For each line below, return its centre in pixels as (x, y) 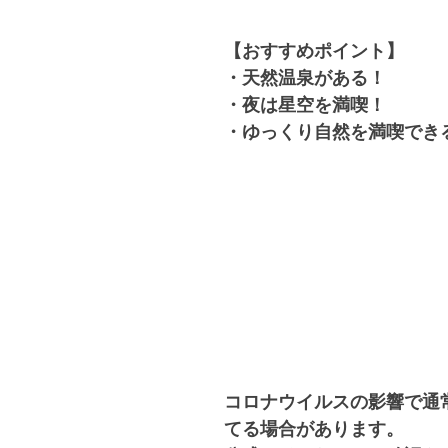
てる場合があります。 (314, 429)
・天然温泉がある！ (305, 78)
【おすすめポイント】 (314, 51)
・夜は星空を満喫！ (305, 105)
